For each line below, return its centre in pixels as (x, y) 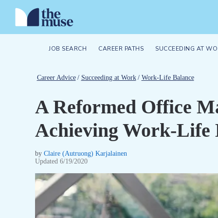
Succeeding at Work (109, 77)
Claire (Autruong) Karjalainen (85, 154)
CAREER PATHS (121, 49)
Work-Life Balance (168, 77)
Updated (47, 161)
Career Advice (56, 77)
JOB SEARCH (68, 49)
